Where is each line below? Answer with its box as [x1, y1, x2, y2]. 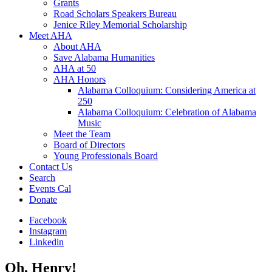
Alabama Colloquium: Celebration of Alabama [78, 107, 256, 117]
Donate [29, 194, 57, 205]
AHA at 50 [53, 63, 96, 73]
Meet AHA [29, 30, 72, 41]
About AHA [53, 41, 101, 52]
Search [29, 172, 55, 183]
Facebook [29, 215, 67, 225]
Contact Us [29, 161, 72, 172]
